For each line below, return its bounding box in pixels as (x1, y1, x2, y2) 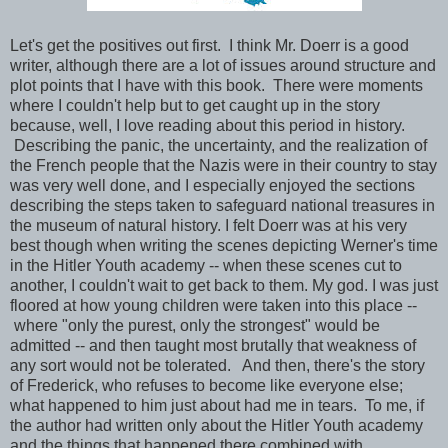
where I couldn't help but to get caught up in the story (10, 96, 380, 114)
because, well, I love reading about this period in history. (10, 116, 405, 134)
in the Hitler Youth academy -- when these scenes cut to (10, 256, 402, 274)
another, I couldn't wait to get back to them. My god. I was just (10, 276, 438, 294)
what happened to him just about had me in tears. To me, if (10, 396, 424, 414)
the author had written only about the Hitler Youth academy (10, 416, 423, 434)
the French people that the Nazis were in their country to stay (10, 156, 437, 174)
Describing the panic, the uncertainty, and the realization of (10, 136, 427, 154)
